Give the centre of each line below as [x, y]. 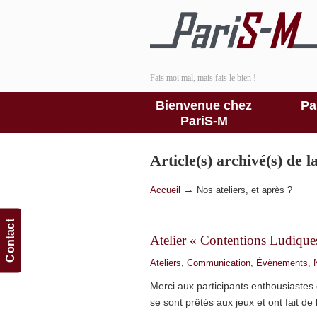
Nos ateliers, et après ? [244, 190]
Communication [219, 263]
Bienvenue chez [204, 105]
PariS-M [204, 121]
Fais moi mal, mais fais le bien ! [203, 78]
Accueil [165, 190]
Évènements [282, 263]
